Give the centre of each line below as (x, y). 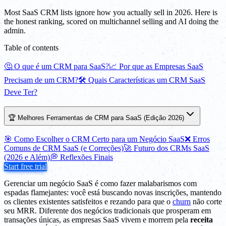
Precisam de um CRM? (41, 80)
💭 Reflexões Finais (81, 157)
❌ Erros (197, 139)
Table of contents (31, 47)
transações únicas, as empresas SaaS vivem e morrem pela (97, 220)
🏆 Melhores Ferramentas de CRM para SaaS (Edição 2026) (96, 118)
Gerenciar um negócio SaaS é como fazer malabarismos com (100, 184)
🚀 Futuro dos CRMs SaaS (166, 148)
